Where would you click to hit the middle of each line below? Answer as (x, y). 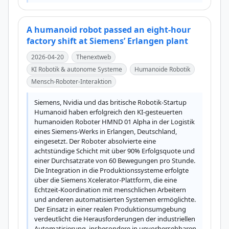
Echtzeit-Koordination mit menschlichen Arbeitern (110, 190)
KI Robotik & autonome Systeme (77, 69)
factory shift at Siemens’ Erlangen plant (107, 41)
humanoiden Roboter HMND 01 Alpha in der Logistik (114, 122)
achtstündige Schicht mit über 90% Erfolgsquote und (114, 151)
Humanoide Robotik (162, 69)
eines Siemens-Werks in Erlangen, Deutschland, (106, 131)
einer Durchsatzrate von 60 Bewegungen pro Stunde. (115, 161)
